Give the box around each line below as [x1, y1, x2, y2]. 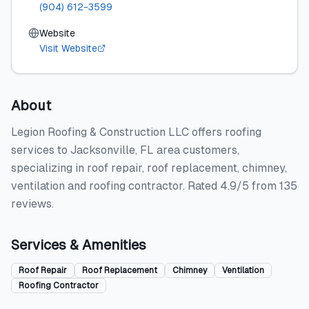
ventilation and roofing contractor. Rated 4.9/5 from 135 [11, 179, 297, 192]
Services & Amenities [11, 237, 146, 252]
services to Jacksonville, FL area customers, [11, 143, 239, 157]
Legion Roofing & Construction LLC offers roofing [11, 126, 261, 139]
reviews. [11, 197, 54, 210]
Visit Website [39, 43, 97, 54]
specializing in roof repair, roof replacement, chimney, [11, 161, 287, 175]
